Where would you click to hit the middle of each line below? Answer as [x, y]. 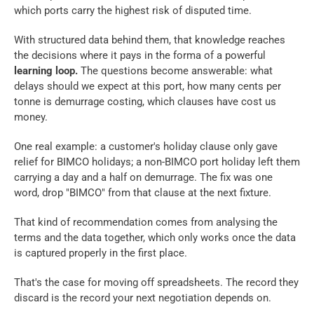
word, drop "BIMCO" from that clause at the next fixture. [144, 193]
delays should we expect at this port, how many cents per [148, 87]
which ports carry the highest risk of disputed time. [134, 11]
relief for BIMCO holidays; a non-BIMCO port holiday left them [157, 162]
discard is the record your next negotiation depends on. [143, 298]
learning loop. [46, 71]
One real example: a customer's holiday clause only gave [146, 147]
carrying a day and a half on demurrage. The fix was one [143, 178]
